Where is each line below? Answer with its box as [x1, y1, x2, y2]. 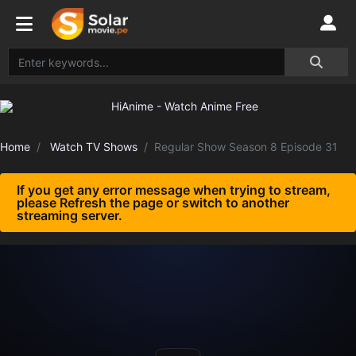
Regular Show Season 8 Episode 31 [154, 140, 338, 153]
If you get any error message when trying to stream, [17, 182, 331, 198]
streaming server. [17, 207, 122, 223]
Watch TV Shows [50, 140, 137, 153]
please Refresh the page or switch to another [17, 195, 289, 211]
